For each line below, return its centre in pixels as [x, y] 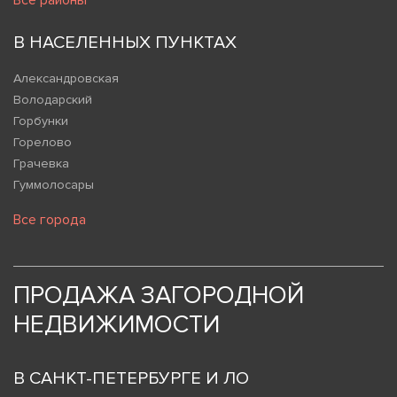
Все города [50, 220]
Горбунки [41, 121]
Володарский [53, 100]
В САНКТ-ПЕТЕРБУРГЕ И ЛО [131, 379]
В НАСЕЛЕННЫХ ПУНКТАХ [125, 43]
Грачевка [41, 164]
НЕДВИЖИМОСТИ [117, 325]
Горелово [43, 143]
